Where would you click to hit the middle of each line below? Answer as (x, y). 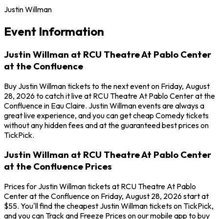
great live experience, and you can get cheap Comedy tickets (106, 115)
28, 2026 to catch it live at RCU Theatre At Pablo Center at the (109, 96)
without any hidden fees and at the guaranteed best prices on (106, 125)
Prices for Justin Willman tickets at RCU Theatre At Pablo (100, 186)
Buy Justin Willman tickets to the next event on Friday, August (107, 86)
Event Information (54, 31)
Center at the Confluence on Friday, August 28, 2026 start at (106, 196)
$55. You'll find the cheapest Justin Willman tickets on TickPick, (109, 206)
